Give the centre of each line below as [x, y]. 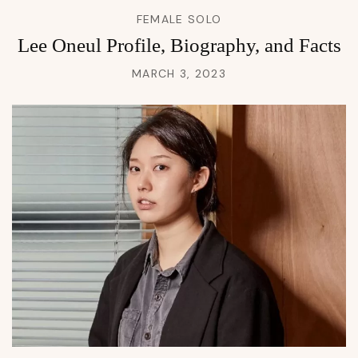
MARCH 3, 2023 [179, 74]
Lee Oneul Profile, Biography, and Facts [179, 46]
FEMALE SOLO [179, 20]
